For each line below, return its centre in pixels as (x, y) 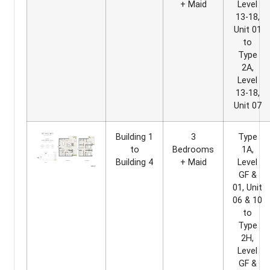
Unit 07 (247, 105)
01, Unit (247, 187)
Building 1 (134, 137)
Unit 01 (247, 30)
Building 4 (134, 162)
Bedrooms (193, 149)
